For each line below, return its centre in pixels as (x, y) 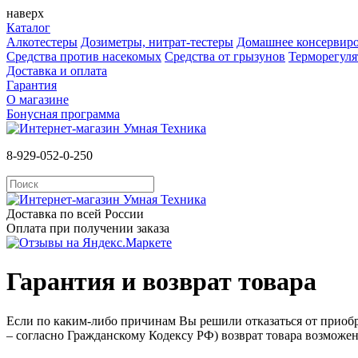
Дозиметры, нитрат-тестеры (157, 42)
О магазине (38, 99)
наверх (25, 13)
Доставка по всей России (75, 214)
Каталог (28, 28)
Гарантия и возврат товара (161, 282)
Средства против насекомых (84, 56)
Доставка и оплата (57, 71)
